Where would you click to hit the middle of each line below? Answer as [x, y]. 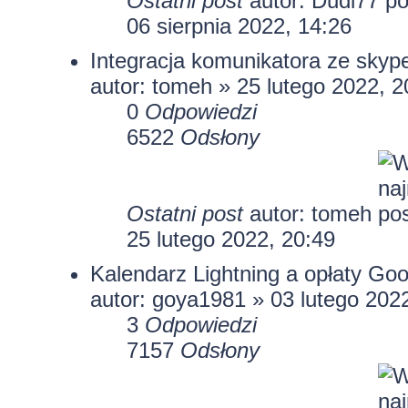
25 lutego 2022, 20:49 [230, 239]
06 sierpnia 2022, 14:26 [239, 25]
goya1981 [199, 299]
